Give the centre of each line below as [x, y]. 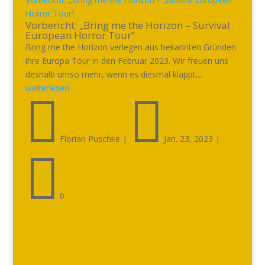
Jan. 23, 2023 [188, 139]
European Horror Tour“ [80, 35]
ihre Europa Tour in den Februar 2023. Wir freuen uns [127, 61]
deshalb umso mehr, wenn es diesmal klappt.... [114, 74]
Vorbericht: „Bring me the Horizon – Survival [127, 25]
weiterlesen [47, 88]
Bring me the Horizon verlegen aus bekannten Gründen [130, 47]
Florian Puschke [90, 139]
